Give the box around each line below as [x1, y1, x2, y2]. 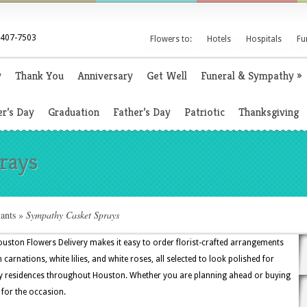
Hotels [207, 34, 231, 44]
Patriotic [184, 105, 225, 119]
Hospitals [246, 34, 282, 44]
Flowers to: [150, 34, 192, 44]
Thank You [15, 69, 64, 83]
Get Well [147, 69, 187, 83]
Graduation [48, 105, 99, 119]
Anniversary [77, 69, 133, 83]
